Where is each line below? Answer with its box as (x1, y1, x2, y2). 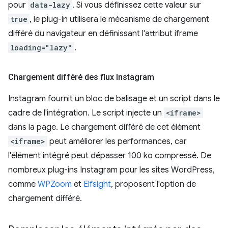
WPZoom (38, 179, 72, 189)
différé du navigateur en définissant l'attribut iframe (8, 28, 198, 39)
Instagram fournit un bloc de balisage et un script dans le (8, 93, 220, 104)
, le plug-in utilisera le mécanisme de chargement (30, 14, 209, 24)
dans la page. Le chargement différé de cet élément (8, 122, 201, 132)
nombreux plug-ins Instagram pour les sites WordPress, (8, 164, 215, 175)
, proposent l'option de (111, 179, 196, 189)
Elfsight (83, 179, 111, 189)
